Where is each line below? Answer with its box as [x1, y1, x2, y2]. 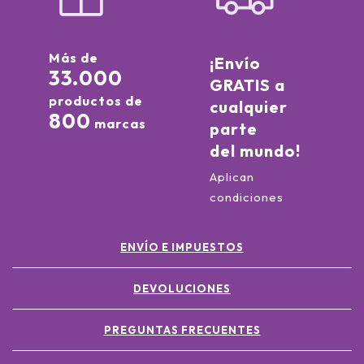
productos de [48, 93, 143, 110]
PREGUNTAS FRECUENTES [103, 323, 261, 337]
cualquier [209, 97, 288, 118]
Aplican [209, 169, 254, 185]
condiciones [209, 189, 284, 206]
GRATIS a [209, 75, 285, 96]
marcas [90, 115, 146, 132]
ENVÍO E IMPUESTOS [120, 240, 244, 254]
